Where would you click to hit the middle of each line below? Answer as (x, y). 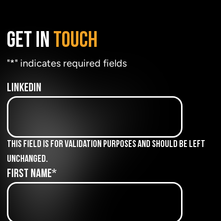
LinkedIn (24, 89)
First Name (29, 175)
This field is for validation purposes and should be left (106, 145)
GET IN (30, 42)
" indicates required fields (71, 63)
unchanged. (27, 160)
